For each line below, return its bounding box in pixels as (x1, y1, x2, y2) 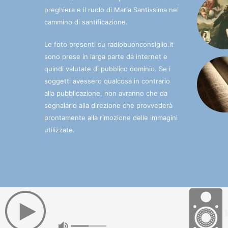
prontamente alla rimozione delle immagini (44, 113, 178, 122)
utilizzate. (44, 125, 75, 134)
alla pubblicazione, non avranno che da (44, 89, 167, 97)
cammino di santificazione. (44, 17, 128, 26)
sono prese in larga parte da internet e (44, 52, 167, 61)
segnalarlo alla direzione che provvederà (44, 101, 173, 109)
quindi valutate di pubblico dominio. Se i (44, 64, 170, 73)
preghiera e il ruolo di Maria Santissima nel (44, 5, 179, 14)
